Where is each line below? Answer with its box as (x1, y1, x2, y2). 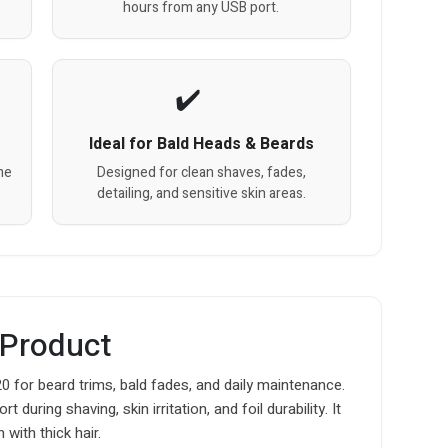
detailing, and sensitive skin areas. (96, 182, 306, 204)
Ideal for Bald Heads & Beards (88, 131, 314, 156)
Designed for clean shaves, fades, (96, 161, 306, 183)
